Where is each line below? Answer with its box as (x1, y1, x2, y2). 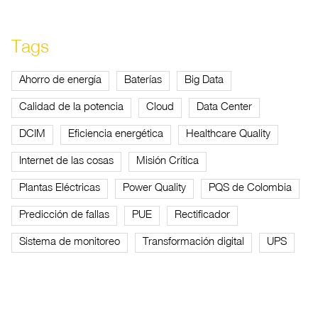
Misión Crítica (136, 153, 199, 166)
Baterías (124, 72, 162, 85)
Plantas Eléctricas (19, 180, 100, 193)
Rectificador (175, 207, 230, 220)
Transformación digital (143, 234, 244, 247)
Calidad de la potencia (19, 99, 124, 112)
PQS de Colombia (209, 180, 292, 193)
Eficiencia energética (68, 126, 163, 139)
